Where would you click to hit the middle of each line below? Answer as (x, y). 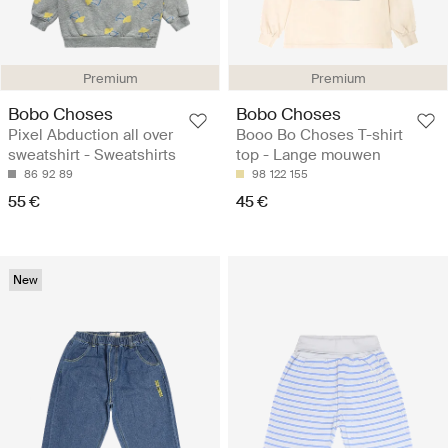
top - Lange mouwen (308, 155)
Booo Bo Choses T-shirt (319, 135)
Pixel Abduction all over (90, 135)
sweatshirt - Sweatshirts (92, 155)
